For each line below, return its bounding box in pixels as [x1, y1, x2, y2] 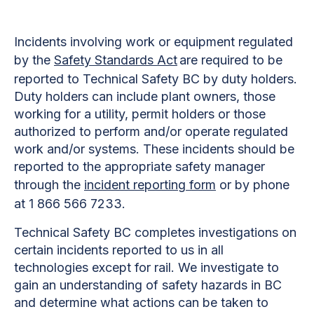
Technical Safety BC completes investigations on [14, 224, 296, 240]
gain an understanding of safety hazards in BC [14, 277, 282, 292]
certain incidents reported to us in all [14, 242, 224, 257]
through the [14, 177, 84, 192]
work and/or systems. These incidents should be [14, 141, 294, 156]
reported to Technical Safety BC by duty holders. [14, 71, 297, 86]
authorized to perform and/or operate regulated [14, 123, 288, 139]
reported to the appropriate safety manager [14, 158, 265, 174]
